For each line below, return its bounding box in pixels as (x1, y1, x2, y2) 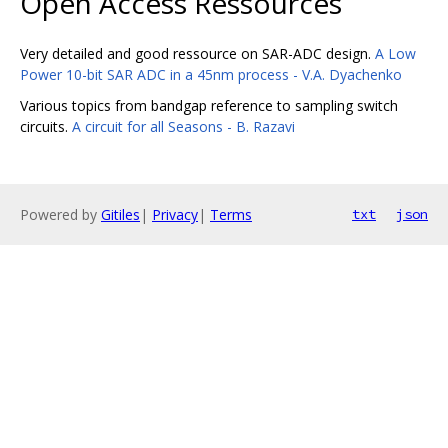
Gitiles (101, 205, 140, 224)
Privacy (152, 205, 198, 224)
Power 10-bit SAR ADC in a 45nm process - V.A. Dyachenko (20, 64, 402, 84)
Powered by (20, 205, 101, 224)
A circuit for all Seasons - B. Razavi (72, 116, 295, 136)
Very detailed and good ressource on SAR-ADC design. (20, 43, 375, 63)
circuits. (20, 116, 72, 136)
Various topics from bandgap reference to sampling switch (20, 95, 398, 115)
